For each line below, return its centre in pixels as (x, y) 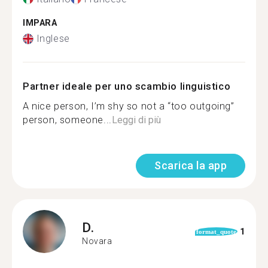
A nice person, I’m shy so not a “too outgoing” (129, 106)
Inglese (53, 39)
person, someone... (67, 120)
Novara (97, 241)
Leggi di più (136, 120)
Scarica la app (191, 165)
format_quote (216, 232)
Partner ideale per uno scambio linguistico (127, 86)
